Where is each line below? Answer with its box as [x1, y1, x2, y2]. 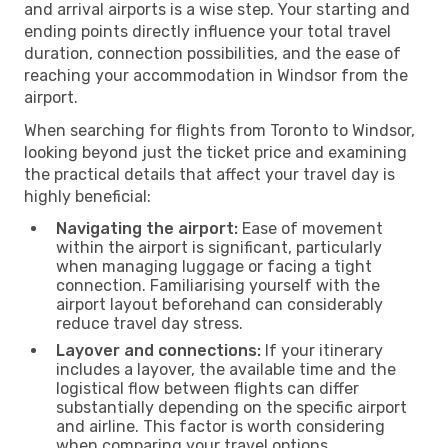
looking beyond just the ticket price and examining [24, 142, 407, 162]
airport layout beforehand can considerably [56, 294, 383, 314]
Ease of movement [238, 218, 383, 238]
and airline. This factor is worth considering [56, 416, 385, 436]
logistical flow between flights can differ [56, 378, 359, 398]
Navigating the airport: [56, 218, 238, 238]
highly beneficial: [24, 186, 151, 206]
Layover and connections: [56, 340, 261, 360]
